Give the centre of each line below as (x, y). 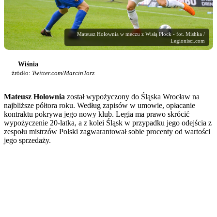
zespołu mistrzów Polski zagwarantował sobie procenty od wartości (107, 132)
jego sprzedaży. (27, 140)
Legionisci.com (188, 41)
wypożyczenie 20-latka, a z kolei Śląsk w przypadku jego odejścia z (108, 123)
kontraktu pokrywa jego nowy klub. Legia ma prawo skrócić (97, 114)
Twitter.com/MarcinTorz (63, 73)
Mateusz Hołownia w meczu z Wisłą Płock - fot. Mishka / (141, 34)
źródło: (22, 73)
